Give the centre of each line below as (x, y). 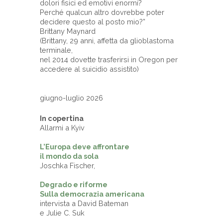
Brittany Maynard (68, 31)
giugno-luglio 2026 (71, 98)
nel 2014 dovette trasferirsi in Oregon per (109, 59)
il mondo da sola (69, 156)
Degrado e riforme (74, 184)
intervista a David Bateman (85, 203)
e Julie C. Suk (62, 213)
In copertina (62, 118)
